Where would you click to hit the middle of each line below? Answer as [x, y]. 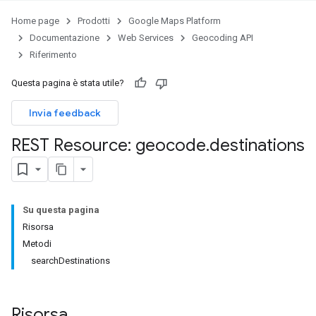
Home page [35, 21]
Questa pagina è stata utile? [68, 83]
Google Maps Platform [175, 21]
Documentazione [65, 38]
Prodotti [94, 21]
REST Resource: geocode [109, 145]
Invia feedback [65, 113]
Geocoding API [223, 38]
